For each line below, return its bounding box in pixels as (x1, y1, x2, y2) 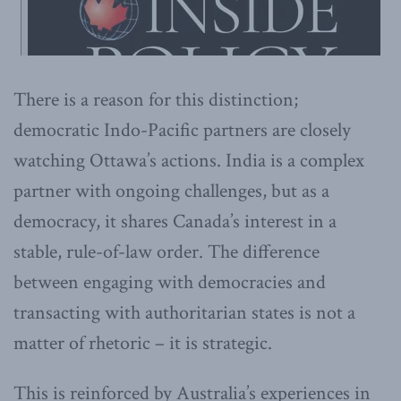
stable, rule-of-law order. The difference (13, 238, 320, 265)
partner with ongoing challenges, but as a (13, 177, 329, 204)
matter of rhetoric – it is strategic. (13, 329, 272, 356)
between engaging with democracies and (13, 269, 326, 295)
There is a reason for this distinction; (13, 86, 298, 113)
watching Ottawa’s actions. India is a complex (13, 147, 364, 174)
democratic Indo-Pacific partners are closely (13, 116, 351, 143)
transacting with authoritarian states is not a (13, 299, 355, 326)
